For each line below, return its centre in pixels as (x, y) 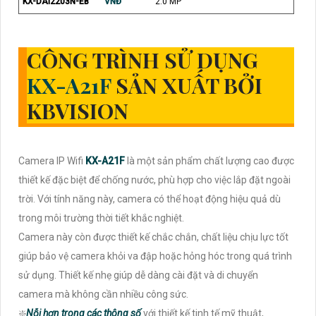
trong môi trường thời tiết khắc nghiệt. (101, 218)
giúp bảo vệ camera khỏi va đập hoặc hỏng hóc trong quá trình (155, 256)
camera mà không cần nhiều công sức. (103, 294)
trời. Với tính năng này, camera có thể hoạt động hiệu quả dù (150, 199)
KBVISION (78, 110)
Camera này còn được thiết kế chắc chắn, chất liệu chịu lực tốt (153, 237)
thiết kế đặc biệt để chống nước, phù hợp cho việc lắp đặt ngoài (154, 180)
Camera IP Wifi (52, 160)
